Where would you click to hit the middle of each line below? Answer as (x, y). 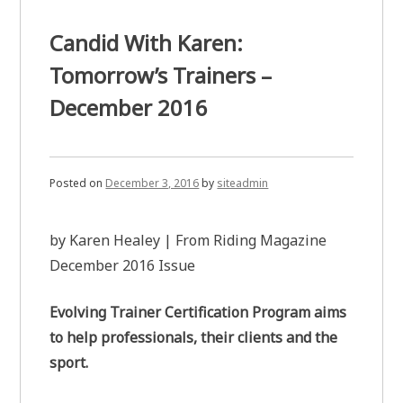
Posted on (78, 183)
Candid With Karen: (147, 42)
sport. (69, 362)
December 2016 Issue (123, 265)
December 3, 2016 (152, 183)
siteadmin (243, 183)
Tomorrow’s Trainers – (161, 75)
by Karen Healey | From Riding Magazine (188, 240)
